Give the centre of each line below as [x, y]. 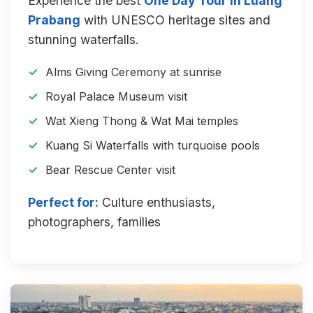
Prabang [54, 20]
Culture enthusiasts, [157, 202]
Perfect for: [63, 202]
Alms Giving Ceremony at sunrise [133, 72]
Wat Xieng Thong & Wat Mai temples [142, 121]
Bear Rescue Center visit [110, 170]
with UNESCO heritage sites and [175, 20]
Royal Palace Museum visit [116, 96]
